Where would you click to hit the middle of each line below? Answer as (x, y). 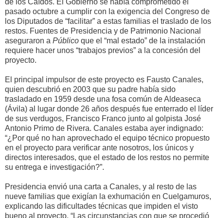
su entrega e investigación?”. (54, 167)
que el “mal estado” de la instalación (142, 40)
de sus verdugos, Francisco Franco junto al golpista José (103, 118)
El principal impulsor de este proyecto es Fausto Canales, (104, 79)
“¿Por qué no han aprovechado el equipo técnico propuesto (107, 138)
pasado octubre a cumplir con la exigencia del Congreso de (107, 11)
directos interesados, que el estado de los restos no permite (107, 157)
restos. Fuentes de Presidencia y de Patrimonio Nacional (103, 31)
